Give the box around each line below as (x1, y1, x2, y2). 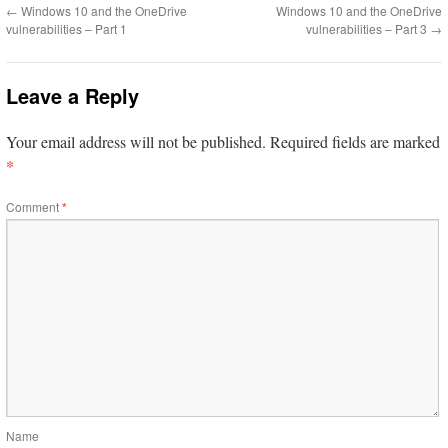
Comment (6, 198, 62, 216)
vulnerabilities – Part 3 (306, 20, 430, 38)
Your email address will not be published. (6, 131, 266, 153)
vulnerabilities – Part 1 (6, 20, 127, 38)
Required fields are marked (270, 131, 440, 153)
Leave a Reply (6, 81, 139, 111)
